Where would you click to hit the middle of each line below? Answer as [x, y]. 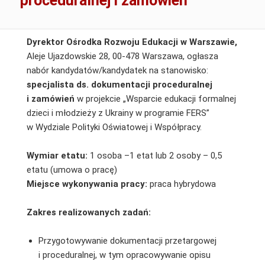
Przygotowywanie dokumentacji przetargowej [127, 240]
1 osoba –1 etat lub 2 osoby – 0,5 [154, 155]
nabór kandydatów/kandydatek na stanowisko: [117, 70]
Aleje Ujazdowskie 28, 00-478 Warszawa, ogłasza [122, 56]
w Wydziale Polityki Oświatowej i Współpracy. [114, 127]
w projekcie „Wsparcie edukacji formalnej [155, 98]
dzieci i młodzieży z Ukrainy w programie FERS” [118, 113]
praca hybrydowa [181, 184]
